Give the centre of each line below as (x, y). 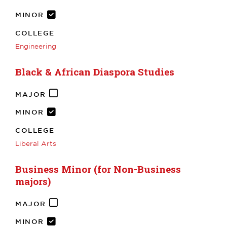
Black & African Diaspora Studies (95, 71)
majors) (33, 181)
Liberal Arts (36, 143)
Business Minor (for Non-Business (98, 169)
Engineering (36, 46)
